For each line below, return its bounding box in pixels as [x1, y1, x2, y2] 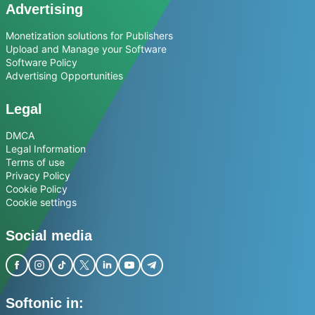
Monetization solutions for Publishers [6, 30, 173, 42]
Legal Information [6, 143, 86, 155]
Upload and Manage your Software [6, 43, 167, 56]
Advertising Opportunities [6, 70, 123, 82]
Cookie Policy [6, 183, 67, 195]
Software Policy [6, 56, 77, 69]
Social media [6, 228, 92, 244]
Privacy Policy [6, 169, 70, 182]
